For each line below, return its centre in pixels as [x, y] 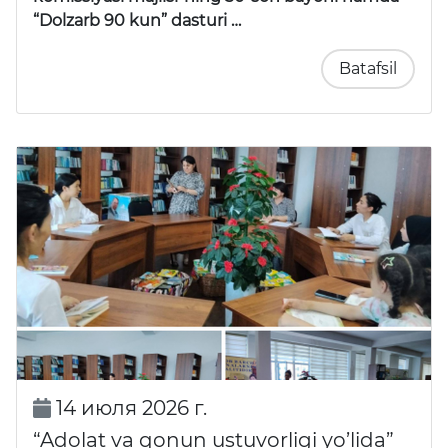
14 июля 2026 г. [128, 408]
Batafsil [368, 69]
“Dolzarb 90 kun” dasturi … [137, 21]
